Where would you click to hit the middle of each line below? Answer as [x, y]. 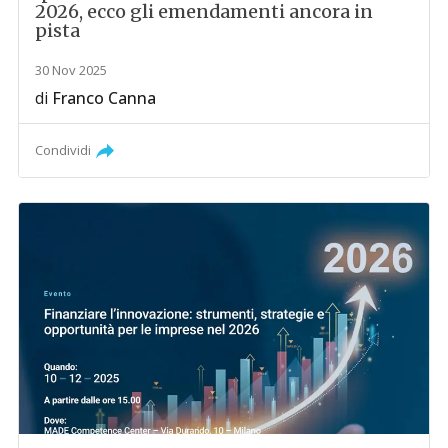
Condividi [63, 150]
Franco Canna [104, 98]
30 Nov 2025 [71, 70]
